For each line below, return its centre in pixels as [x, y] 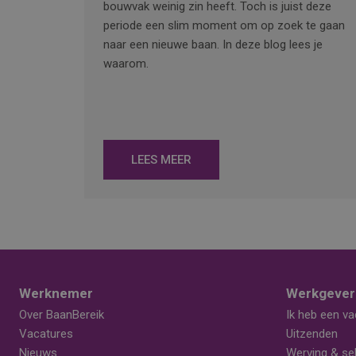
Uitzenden [312, 334]
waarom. [126, 64]
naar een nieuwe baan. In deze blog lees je [213, 45]
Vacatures [46, 334]
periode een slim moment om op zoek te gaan [224, 26]
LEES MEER [161, 160]
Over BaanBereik [62, 315]
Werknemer [56, 294]
